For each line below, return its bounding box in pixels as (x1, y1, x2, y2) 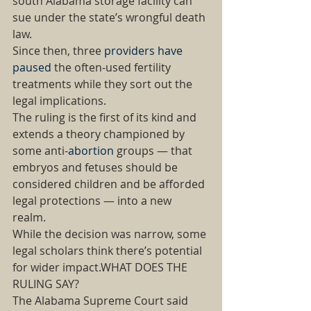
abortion (68, 143, 114, 158)
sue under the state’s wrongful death (12, 10, 208, 25)
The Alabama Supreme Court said (12, 293, 191, 308)
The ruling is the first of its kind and (12, 110, 199, 125)
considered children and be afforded (12, 176, 208, 192)
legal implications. (12, 93, 109, 108)
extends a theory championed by (12, 126, 187, 142)
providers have (104, 43, 185, 58)
